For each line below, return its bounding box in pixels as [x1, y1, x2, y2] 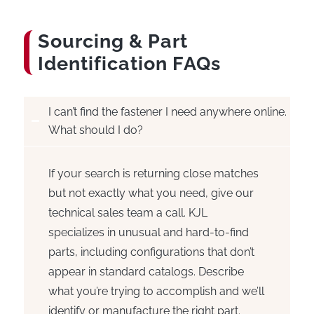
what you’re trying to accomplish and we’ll [48, 284, 264, 298]
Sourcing [37, 30, 129, 53]
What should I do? [48, 123, 143, 137]
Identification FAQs [37, 53, 221, 75]
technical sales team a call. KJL [48, 205, 207, 219]
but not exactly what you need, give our [48, 186, 254, 200]
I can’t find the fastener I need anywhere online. [48, 105, 287, 119]
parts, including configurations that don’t [48, 245, 254, 259]
